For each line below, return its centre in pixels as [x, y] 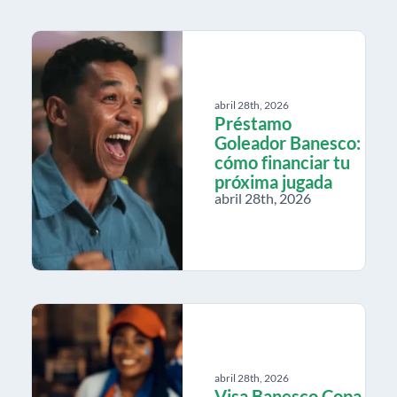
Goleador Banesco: [288, 142]
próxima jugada [273, 181]
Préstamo [253, 123]
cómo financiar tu [282, 162]
